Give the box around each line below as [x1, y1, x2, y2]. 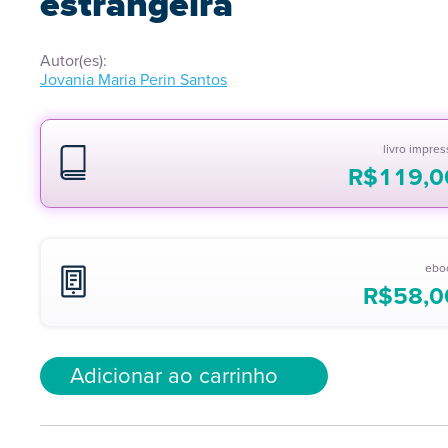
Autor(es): [40, 49, 107, 72]
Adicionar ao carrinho [70, 359, 278, 392]
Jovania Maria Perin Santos [40, 68, 227, 91]
